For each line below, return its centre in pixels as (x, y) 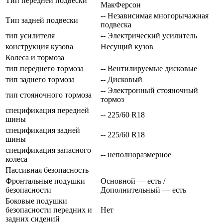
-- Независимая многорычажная (155, 15)
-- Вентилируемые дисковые (149, 68)
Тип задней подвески (42, 20)
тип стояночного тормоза (49, 95)
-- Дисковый (121, 79)
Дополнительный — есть (143, 190)
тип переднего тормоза (45, 68)
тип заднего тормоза (40, 79)
